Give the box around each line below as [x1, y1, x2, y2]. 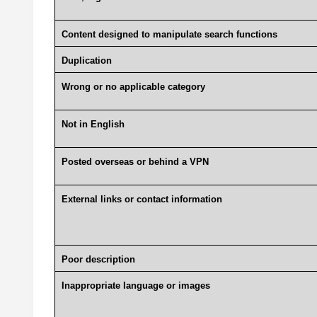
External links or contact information [61, 194, 225, 205]
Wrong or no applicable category [61, 81, 205, 93]
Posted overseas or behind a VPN [61, 156, 209, 168]
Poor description [61, 254, 138, 265]
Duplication [61, 55, 115, 67]
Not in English [61, 119, 125, 130]
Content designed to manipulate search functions [61, 29, 277, 40]
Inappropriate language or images [61, 280, 210, 292]
